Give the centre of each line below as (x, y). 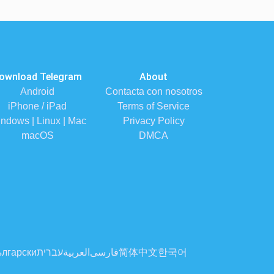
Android (37, 91)
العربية (76, 252)
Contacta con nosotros (154, 91)
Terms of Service (154, 106)
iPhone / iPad (37, 106)
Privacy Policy (154, 121)
